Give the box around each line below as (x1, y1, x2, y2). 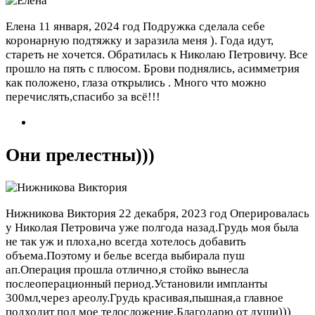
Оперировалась (230, 207, 309, 221)
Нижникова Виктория (6, 207, 116, 221)
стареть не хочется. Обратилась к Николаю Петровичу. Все (6, 48, 308, 62)
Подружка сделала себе (143, 20, 265, 34)
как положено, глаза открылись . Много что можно (6, 76, 266, 90)
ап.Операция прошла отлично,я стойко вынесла (6, 263, 249, 277)
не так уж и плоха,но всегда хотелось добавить (6, 235, 246, 249)
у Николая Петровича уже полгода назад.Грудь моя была (6, 221, 299, 235)
